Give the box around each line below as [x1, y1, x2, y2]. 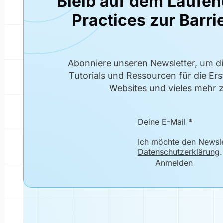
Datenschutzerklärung [137, 147, 220, 157]
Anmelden [155, 157, 193, 168]
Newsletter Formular [51, 117, 127, 127]
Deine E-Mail [137, 117, 186, 127]
